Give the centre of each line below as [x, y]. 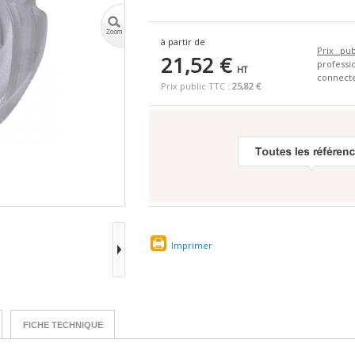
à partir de [183, 42]
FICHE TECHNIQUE [63, 325]
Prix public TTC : [197, 86]
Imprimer [192, 245]
